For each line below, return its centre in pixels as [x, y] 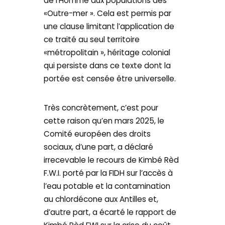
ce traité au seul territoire [92, 40]
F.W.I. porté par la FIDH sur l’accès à [108, 173]
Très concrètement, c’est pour [101, 107]
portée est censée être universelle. [110, 79]
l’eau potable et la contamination [107, 186]
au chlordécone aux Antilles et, [101, 199]
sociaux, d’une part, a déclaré [99, 147]
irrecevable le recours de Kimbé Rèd [111, 160]
